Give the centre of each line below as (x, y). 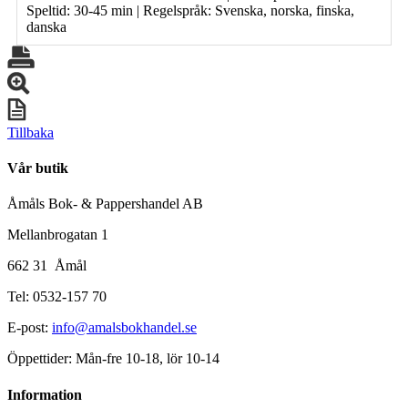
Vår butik (38, 168)
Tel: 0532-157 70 (57, 297)
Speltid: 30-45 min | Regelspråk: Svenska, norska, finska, (190, 10)
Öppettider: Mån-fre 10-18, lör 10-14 (113, 359)
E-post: (30, 328)
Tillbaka (31, 132)
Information (45, 394)
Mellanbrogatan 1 (58, 235)
